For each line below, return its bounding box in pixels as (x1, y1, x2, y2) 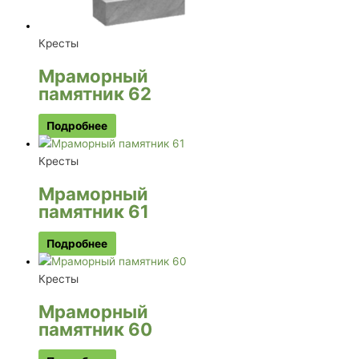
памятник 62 (38, 82, 151, 104)
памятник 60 (38, 317, 152, 340)
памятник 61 (38, 200, 149, 222)
